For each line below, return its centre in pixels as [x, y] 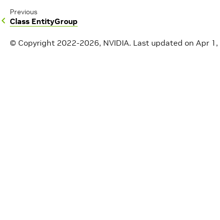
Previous [24, 12]
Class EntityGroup [44, 21]
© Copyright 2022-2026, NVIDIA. [70, 43]
